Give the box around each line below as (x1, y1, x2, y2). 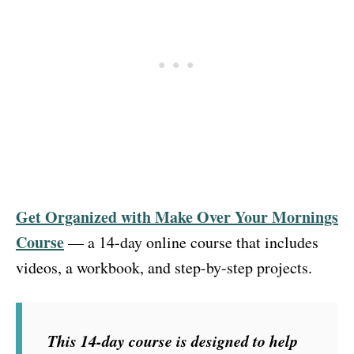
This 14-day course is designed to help (47, 329, 298, 352)
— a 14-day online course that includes (68, 231, 318, 253)
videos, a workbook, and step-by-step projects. (16, 256, 312, 278)
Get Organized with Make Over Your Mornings (16, 205, 338, 228)
